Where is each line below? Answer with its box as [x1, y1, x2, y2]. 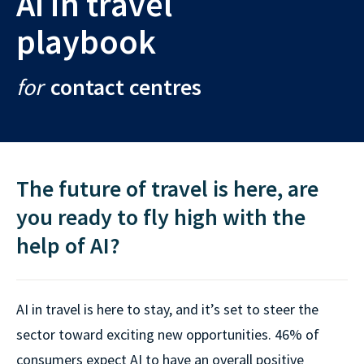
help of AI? [16, 231, 120, 261]
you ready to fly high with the [16, 202, 305, 232]
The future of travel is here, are [16, 174, 318, 204]
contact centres [50, 72, 201, 102]
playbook [16, 20, 156, 63]
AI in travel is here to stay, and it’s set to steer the [16, 300, 318, 319]
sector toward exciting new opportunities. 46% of [16, 325, 319, 344]
